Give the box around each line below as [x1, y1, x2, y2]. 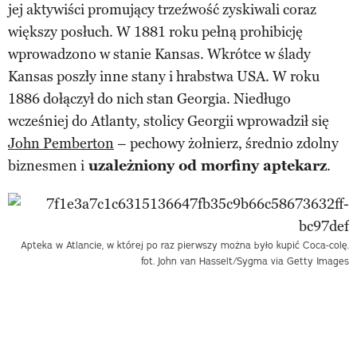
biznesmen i [8, 156, 84, 175]
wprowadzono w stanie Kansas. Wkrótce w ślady [8, 45, 311, 63]
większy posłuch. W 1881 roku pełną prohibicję [8, 22, 303, 41]
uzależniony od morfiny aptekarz [84, 156, 327, 175]
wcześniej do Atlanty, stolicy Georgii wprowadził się [8, 112, 329, 130]
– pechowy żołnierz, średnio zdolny [114, 134, 339, 152]
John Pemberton [8, 134, 114, 152]
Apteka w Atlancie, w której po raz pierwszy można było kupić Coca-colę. [21, 238, 349, 251]
